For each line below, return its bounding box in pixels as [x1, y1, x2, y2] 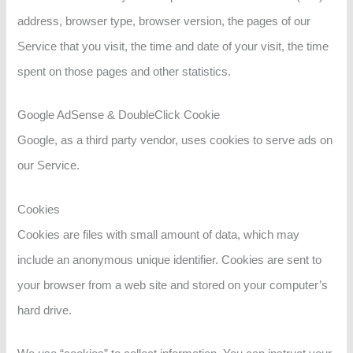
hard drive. [17, 303, 72, 317]
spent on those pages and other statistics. [17, 65, 232, 78]
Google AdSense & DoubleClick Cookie [17, 109, 221, 122]
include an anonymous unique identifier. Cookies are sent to [17, 253, 322, 266]
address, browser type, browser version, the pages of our [17, 14, 311, 28]
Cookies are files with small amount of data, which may [17, 228, 300, 241]
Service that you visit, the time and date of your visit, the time [17, 39, 329, 53]
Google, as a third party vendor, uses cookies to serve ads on [17, 134, 333, 147]
